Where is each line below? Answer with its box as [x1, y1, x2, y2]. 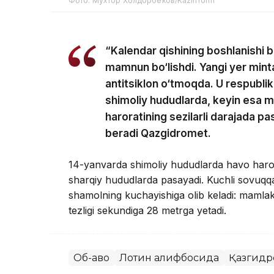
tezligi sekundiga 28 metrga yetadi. [68, 204, 226, 217]
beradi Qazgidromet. [105, 127, 213, 140]
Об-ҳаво [73, 252, 109, 264]
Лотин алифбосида [119, 252, 219, 264]
